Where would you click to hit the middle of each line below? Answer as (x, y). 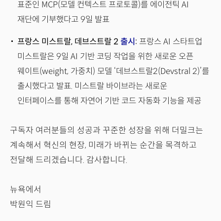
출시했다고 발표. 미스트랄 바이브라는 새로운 (92, 86)
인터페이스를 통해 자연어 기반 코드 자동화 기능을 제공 (109, 101)
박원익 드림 (31, 204)
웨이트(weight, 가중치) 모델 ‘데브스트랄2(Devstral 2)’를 (113, 71)
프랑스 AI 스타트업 (171, 41)
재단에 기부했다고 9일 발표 (63, 19)
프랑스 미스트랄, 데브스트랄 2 (69, 41)
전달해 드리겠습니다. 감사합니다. (70, 160)
